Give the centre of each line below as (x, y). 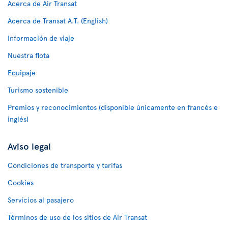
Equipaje (22, 73)
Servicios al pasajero (41, 200)
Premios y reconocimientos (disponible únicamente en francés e (113, 107)
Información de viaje (41, 38)
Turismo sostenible (38, 90)
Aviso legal (29, 146)
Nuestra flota (28, 55)
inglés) (18, 119)
